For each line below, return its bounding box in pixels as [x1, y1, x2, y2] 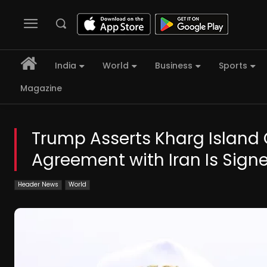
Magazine [20, 82, 62, 95]
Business [155, 60, 193, 72]
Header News [18, 180, 58, 190]
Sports [219, 60, 247, 72]
